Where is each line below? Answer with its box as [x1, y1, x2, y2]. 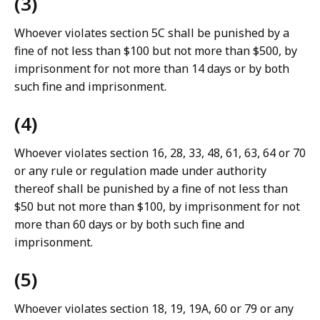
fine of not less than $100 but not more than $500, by [14, 43, 297, 59]
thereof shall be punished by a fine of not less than [14, 181, 288, 197]
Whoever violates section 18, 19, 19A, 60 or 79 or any [14, 301, 294, 317]
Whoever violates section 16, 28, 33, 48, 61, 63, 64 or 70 [14, 145, 306, 161]
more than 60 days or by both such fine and [14, 216, 244, 233]
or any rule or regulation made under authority [14, 163, 266, 179]
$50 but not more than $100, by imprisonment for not [14, 199, 300, 215]
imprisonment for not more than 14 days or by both [14, 61, 289, 77]
